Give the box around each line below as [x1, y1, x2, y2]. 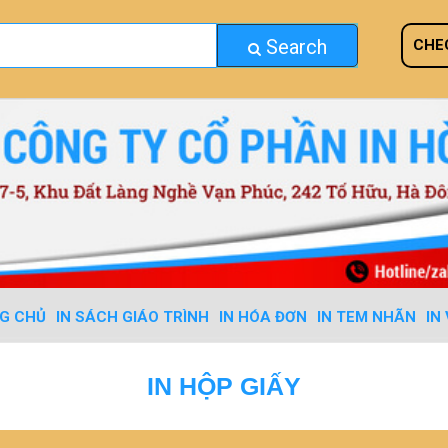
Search [261, 35, 328, 59]
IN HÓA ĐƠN [218, 307, 307, 326]
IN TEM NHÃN [316, 307, 416, 326]
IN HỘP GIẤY [147, 372, 301, 401]
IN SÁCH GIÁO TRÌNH [55, 307, 209, 326]
